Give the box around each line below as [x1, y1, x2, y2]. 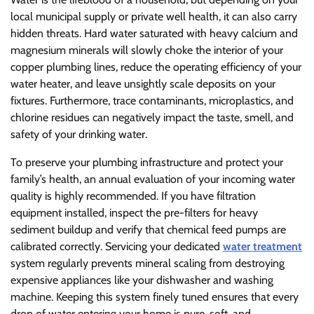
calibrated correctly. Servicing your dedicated [11, 239, 223, 253]
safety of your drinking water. [11, 127, 147, 141]
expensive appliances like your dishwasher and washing [11, 273, 273, 287]
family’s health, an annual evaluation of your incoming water [11, 172, 295, 186]
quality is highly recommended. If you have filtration [11, 189, 256, 203]
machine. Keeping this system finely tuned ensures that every [11, 289, 299, 303]
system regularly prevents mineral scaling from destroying [11, 256, 285, 270]
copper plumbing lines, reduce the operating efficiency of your [11, 60, 301, 74]
